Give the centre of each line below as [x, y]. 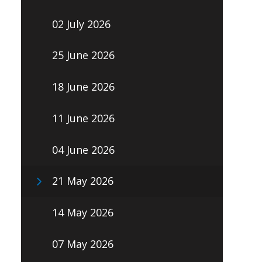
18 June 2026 [83, 87]
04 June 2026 [83, 149]
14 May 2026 [82, 213]
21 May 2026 [82, 181]
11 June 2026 [83, 118]
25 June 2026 [83, 55]
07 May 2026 [82, 244]
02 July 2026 [81, 24]
